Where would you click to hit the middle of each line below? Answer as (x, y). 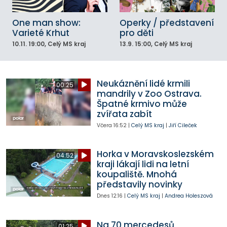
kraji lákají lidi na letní (143, 164)
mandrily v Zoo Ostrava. (149, 93)
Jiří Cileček (183, 125)
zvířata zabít (124, 114)
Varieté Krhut (41, 33)
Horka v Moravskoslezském (155, 154)
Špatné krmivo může (142, 104)
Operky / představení (167, 23)
